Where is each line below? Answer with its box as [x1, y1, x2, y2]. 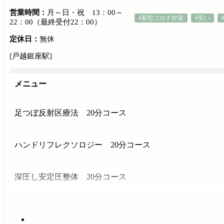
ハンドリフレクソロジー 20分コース [14, 140, 150, 149]
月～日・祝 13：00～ [47, 8, 123, 17]
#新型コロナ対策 [138, 14, 183, 22]
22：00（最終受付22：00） [9, 18, 101, 26]
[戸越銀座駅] [9, 52, 52, 60]
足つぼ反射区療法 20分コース [14, 108, 126, 117]
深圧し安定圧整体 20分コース [14, 172, 126, 181]
